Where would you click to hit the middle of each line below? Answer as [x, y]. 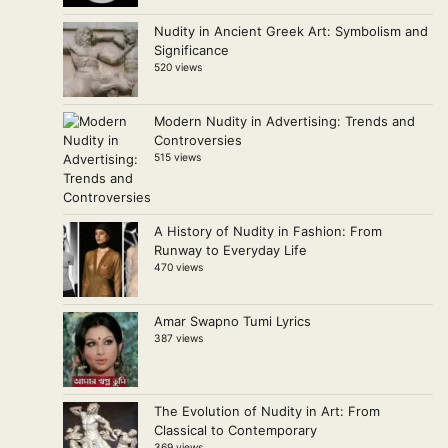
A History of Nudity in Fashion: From [268, 231]
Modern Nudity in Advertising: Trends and [284, 121]
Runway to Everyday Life [230, 250]
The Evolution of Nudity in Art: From [267, 411]
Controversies [198, 140]
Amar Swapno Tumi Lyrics [232, 321]
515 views [177, 157]
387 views [178, 338]
